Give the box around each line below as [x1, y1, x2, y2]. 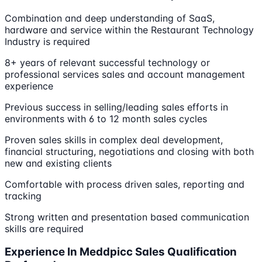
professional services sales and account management [5, 68, 245, 80]
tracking [5, 189, 42, 202]
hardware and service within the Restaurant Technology [5, 23, 254, 36]
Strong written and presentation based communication [5, 211, 249, 223]
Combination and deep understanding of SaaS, [5, 12, 215, 24]
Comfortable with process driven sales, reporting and [5, 178, 244, 190]
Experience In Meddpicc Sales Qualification [5, 245, 237, 259]
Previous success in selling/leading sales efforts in [5, 101, 228, 113]
